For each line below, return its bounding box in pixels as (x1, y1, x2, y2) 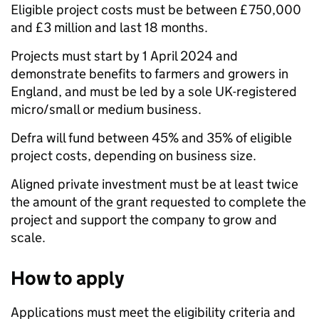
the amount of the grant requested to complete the (11, 194, 306, 211)
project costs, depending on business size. (11, 147, 256, 164)
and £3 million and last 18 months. (11, 19, 211, 36)
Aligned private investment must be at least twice (11, 176, 298, 193)
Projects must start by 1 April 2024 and (11, 48, 238, 65)
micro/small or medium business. (11, 101, 202, 118)
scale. (11, 229, 46, 246)
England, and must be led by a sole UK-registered (11, 83, 297, 100)
